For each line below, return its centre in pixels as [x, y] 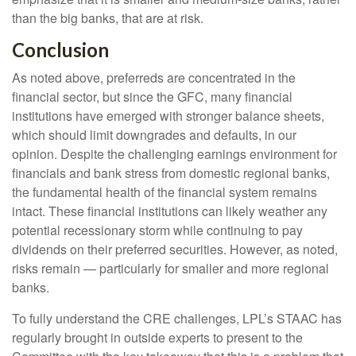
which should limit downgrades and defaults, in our [154, 135]
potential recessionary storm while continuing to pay [157, 230]
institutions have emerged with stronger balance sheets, [168, 116]
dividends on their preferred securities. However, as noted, [175, 250]
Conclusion [60, 50]
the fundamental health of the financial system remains [164, 192]
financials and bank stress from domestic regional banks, [171, 173]
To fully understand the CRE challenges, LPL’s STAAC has [177, 319]
